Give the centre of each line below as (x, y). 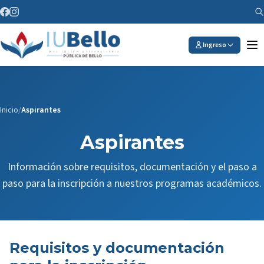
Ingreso (214, 45)
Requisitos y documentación (117, 248)
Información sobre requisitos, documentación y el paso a (132, 167)
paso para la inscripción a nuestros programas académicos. (132, 184)
